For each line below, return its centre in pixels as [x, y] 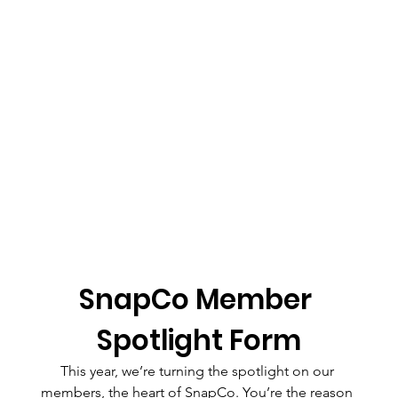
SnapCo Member [196, 299]
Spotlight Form [199, 340]
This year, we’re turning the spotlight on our [197, 371]
